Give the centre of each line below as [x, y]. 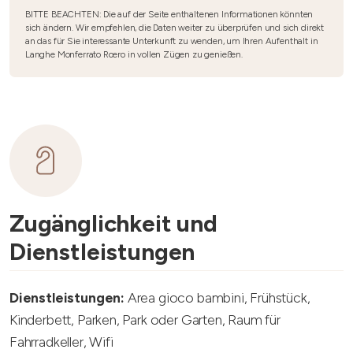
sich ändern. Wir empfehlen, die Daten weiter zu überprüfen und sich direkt [175, 28]
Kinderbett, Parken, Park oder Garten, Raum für [145, 320]
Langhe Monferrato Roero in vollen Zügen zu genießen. [134, 54]
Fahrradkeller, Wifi [61, 342]
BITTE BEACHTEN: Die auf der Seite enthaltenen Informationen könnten [169, 14]
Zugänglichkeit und [113, 223]
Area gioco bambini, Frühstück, [217, 297]
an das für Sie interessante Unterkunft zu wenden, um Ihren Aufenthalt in [172, 41]
